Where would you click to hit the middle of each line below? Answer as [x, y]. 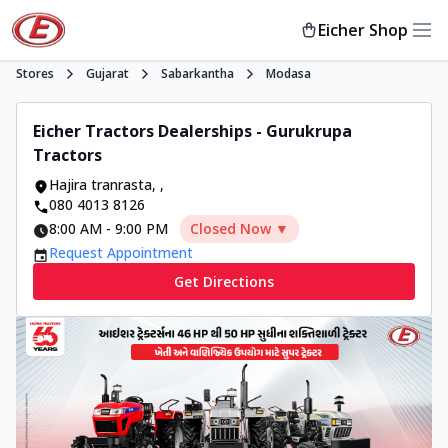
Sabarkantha [197, 73]
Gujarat [107, 73]
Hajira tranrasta [100, 184]
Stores [35, 73]
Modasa [288, 73]
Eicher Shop [363, 30]
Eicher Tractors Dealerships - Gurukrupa [192, 131]
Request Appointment [121, 252]
